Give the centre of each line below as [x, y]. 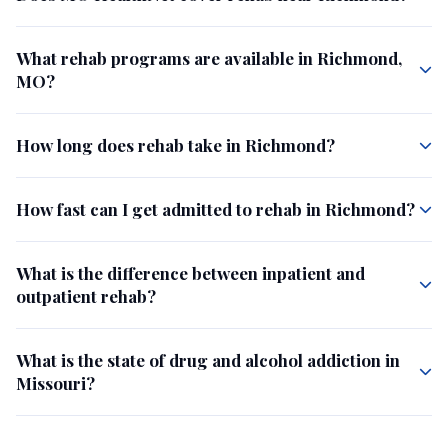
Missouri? [55, 382]
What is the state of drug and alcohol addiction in [208, 359]
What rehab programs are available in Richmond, [209, 57]
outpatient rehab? [86, 295]
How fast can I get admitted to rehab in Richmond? [215, 208]
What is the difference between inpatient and [190, 272]
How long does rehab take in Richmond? [175, 144]
